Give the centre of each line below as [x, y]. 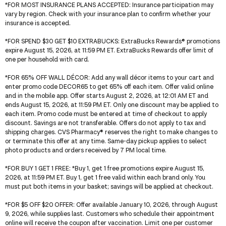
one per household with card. [47, 59]
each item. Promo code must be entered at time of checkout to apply [106, 114]
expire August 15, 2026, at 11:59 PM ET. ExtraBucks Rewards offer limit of [109, 50]
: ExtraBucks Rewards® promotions [169, 41]
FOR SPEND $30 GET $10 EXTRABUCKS [63, 41]
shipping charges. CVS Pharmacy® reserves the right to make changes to [111, 132]
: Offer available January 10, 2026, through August [146, 204]
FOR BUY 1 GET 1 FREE [38, 168]
